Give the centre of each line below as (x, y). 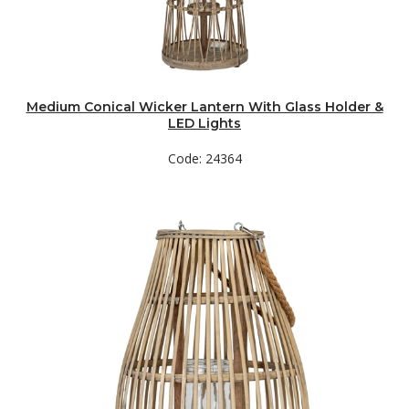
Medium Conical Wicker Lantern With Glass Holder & (204, 107)
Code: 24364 (204, 158)
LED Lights (204, 123)
